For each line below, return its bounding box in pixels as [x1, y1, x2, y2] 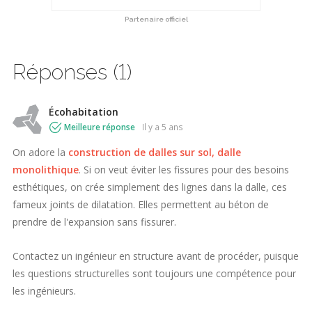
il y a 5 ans [144, 121, 183, 133]
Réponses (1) [13, 59, 132, 85]
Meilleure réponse [64, 121, 135, 133]
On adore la [13, 145, 68, 159]
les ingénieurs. [13, 284, 81, 298]
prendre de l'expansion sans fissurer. [13, 214, 176, 228]
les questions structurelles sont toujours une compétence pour [13, 267, 296, 281]
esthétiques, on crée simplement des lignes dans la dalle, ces [13, 180, 287, 194]
